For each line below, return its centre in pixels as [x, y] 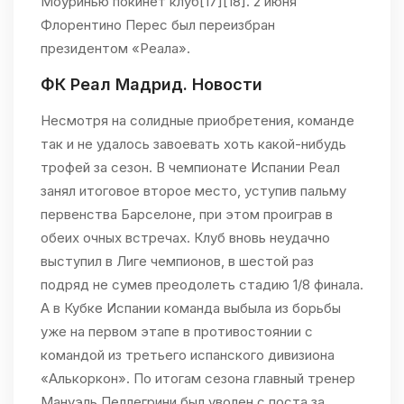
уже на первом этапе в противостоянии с [177, 332]
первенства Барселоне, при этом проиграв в [187, 215]
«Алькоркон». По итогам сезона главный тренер [198, 379]
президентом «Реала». [115, 49]
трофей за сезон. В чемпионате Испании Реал [190, 168]
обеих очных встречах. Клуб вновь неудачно [185, 238]
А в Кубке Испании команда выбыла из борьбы [191, 308]
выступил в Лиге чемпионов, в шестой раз [177, 262]
